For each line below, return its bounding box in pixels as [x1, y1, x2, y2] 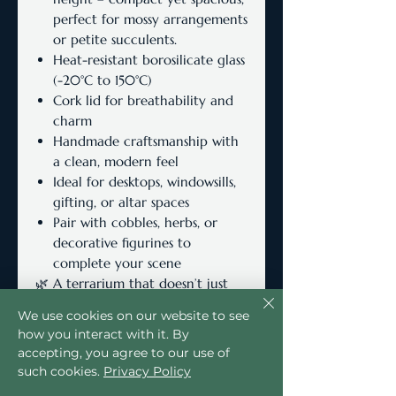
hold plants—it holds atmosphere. [35, 295, 240, 312]
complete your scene [53, 255, 181, 271]
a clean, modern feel [53, 153, 179, 170]
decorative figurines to [53, 234, 191, 251]
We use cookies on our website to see [18, 308, 249, 324]
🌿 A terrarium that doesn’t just [35, 275, 228, 292]
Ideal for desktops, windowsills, [53, 173, 236, 190]
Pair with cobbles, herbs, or [53, 214, 217, 231]
